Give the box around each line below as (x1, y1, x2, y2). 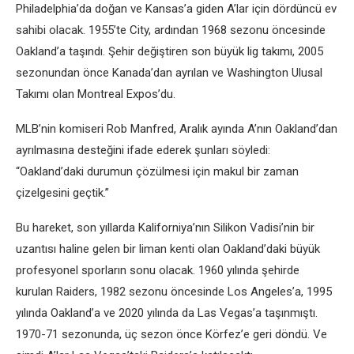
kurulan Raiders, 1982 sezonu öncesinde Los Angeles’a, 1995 (16, 284, 332, 299)
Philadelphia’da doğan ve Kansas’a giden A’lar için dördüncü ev (16, 2, 337, 16)
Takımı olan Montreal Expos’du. (16, 87, 175, 101)
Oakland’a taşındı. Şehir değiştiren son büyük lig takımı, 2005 (16, 44, 323, 58)
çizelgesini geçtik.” (16, 186, 109, 200)
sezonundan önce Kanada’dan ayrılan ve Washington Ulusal (16, 66, 322, 80)
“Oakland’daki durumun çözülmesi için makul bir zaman (16, 164, 299, 179)
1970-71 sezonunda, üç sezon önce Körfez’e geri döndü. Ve (16, 327, 327, 341)
